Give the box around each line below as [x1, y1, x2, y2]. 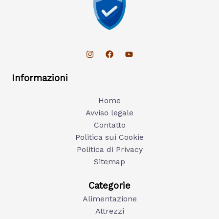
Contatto [93, 120, 126, 130]
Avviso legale [86, 108, 133, 117]
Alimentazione [82, 194, 137, 203]
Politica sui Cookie [75, 132, 144, 142]
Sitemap [94, 156, 125, 166]
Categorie [88, 180, 131, 191]
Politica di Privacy [76, 144, 143, 154]
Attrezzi [95, 206, 124, 216]
